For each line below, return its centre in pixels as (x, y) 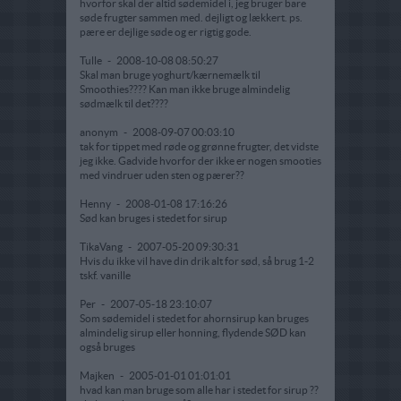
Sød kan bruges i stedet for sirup (154, 218)
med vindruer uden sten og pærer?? (162, 175)
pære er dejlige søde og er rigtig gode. (166, 32)
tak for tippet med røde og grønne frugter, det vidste (199, 147)
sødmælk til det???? (124, 104)
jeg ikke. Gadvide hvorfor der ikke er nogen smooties (200, 161)
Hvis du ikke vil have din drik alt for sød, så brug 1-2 (197, 261)
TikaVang (102, 247)
